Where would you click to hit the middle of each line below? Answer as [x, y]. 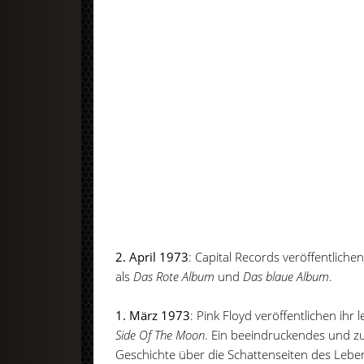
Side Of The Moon [160, 334]
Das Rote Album [174, 276]
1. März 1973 [153, 315]
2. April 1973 [152, 256]
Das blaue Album [286, 276]
